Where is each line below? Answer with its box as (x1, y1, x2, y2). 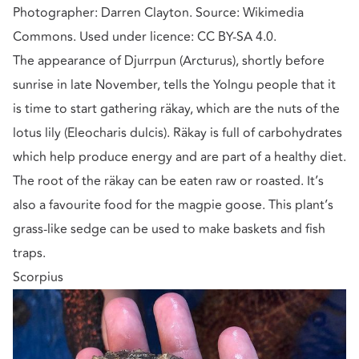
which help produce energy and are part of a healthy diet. (13, 147, 346, 167)
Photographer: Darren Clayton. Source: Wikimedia (13, 2, 304, 22)
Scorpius (13, 267, 63, 287)
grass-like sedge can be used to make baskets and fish (13, 219, 325, 239)
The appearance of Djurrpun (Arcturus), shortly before (13, 50, 325, 71)
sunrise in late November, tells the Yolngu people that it (13, 75, 336, 95)
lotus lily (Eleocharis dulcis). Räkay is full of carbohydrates (13, 123, 342, 143)
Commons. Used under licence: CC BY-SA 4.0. (13, 26, 276, 46)
